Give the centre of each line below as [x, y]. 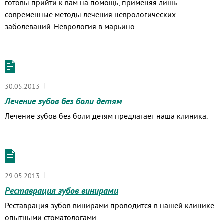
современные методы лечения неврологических [90, 14]
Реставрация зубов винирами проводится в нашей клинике [110, 205]
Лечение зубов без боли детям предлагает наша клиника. [106, 116]
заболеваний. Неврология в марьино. [72, 26]
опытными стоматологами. [51, 217]
